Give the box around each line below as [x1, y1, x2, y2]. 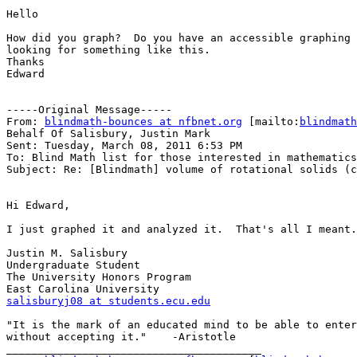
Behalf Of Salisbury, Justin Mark [6, 127, 210, 140]
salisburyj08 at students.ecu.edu [6, 295, 210, 308]
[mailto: [242, 116, 300, 128]
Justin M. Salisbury [6, 247, 127, 260]
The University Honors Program [6, 271, 191, 284]
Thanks [6, 56, 45, 69]
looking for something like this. [6, 44, 210, 57]
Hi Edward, [6, 199, 70, 212]
